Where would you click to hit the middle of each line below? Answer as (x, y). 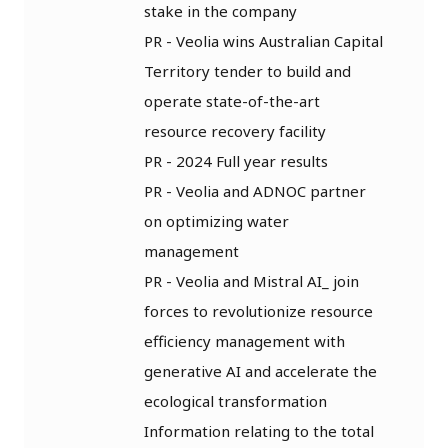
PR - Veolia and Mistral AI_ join (251, 280)
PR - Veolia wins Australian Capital (263, 40)
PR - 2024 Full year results (236, 160)
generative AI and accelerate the (260, 370)
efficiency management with (244, 340)
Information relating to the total (259, 430)
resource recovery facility (235, 130)
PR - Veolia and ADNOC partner (255, 190)
